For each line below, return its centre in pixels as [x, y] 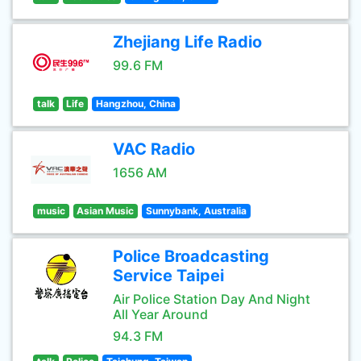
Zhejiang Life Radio [187, 42]
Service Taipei [168, 276]
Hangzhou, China [135, 104]
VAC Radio [154, 149]
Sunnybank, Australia [196, 211]
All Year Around [160, 314]
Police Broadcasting [191, 256]
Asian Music [106, 211]
